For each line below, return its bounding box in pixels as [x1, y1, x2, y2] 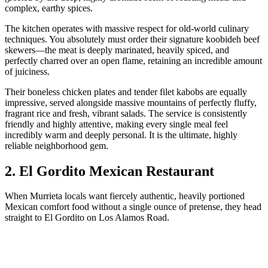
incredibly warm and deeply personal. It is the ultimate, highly [5, 129, 237, 140]
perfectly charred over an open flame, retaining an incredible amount [5, 55, 262, 66]
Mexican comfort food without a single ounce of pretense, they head [5, 202, 261, 212]
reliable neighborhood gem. [5, 140, 108, 151]
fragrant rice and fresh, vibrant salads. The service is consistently [5, 108, 247, 118]
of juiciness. [5, 66, 50, 77]
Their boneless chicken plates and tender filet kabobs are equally [5, 86, 247, 97]
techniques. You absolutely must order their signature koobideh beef [5, 33, 260, 44]
